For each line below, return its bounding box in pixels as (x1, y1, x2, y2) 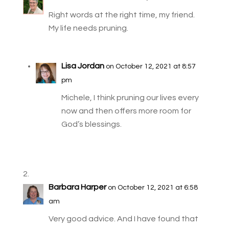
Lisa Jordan (61, 62, 104, 71)
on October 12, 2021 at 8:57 (105, 63, 196, 71)
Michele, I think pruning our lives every (61, 94, 199, 102)
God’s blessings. (61, 120, 122, 129)
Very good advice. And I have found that (48, 215, 198, 223)
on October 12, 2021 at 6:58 (107, 184, 198, 192)
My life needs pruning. (48, 24, 128, 33)
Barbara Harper (48, 183, 106, 192)
